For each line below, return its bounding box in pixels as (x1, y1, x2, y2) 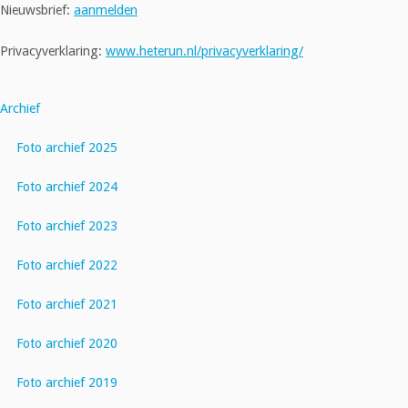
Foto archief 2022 (16, 257, 118, 272)
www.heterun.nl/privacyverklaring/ (106, 43, 303, 58)
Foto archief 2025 (16, 139, 118, 155)
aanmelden (74, 3, 138, 18)
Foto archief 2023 (16, 218, 118, 233)
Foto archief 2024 (16, 178, 118, 194)
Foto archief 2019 (16, 374, 118, 390)
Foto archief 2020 (16, 335, 118, 351)
